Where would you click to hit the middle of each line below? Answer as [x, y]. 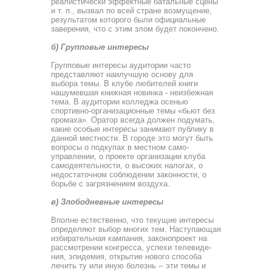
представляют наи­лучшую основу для [122, 74]
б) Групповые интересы [100, 47]
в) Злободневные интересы [107, 202]
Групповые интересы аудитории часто [121, 65]
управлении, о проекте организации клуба [128, 156]
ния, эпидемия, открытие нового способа [126, 257]
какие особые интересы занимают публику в [132, 129]
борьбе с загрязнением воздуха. [110, 184]
